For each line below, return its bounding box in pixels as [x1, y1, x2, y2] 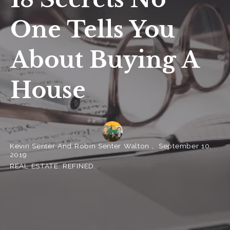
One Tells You [10, 16, 175, 44]
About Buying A [10, 46, 199, 74]
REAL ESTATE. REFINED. [10, 161, 96, 170]
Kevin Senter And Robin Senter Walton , [10, 141, 157, 150]
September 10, [159, 141, 212, 150]
